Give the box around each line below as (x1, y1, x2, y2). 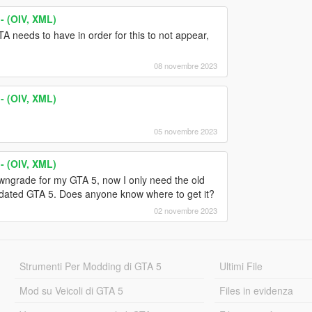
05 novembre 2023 (153, 125, 217, 137)
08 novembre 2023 (153, 60, 217, 72)
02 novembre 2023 (153, 205, 217, 217)
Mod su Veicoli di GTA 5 (19, 283, 123, 298)
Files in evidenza (219, 283, 294, 298)
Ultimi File (219, 259, 263, 274)
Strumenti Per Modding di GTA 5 (19, 259, 162, 274)
